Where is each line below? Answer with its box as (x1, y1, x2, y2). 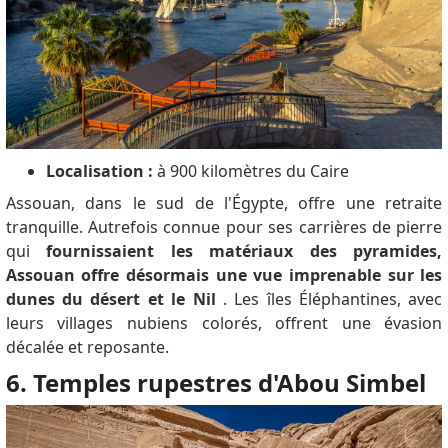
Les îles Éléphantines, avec (234, 288, 443, 311)
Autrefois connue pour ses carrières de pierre (88, 216, 443, 239)
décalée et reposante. (5, 336, 169, 359)
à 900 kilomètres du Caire (152, 160, 349, 183)
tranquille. (5, 216, 89, 239)
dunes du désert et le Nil (5, 288, 216, 311)
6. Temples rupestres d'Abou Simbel (5, 366, 426, 400)
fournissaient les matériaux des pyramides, (46, 240, 443, 263)
